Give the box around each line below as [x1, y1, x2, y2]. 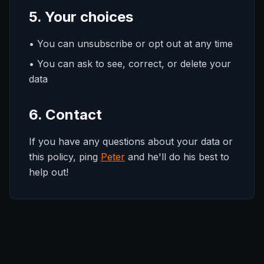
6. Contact [29, 106, 102, 123]
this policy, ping [29, 151, 98, 163]
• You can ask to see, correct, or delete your [29, 58, 231, 70]
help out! [29, 166, 68, 178]
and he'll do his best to [128, 151, 229, 163]
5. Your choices [29, 8, 133, 25]
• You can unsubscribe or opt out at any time [29, 38, 233, 49]
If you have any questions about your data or [29, 136, 233, 147]
